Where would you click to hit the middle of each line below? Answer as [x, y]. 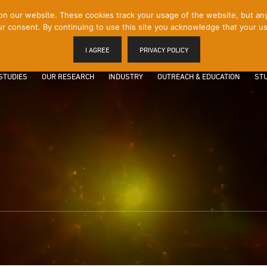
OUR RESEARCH [68, 76]
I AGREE [97, 50]
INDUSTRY [126, 76]
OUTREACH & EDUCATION [199, 76]
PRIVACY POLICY [164, 50]
